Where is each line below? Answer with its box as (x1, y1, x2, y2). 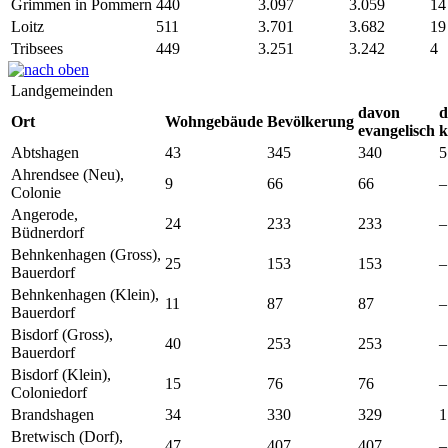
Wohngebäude (165, 112, 263, 130)
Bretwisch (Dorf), (11, 427, 123, 445)
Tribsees (11, 39, 63, 57)
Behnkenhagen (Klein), (11, 285, 159, 303)
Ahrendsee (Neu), (11, 165, 124, 183)
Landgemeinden (11, 81, 113, 99)
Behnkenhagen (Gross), (11, 245, 161, 263)
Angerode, (11, 205, 78, 223)
